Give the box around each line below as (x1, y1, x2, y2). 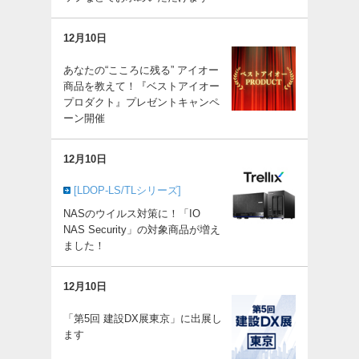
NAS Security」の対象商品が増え (63, 224, 220, 236)
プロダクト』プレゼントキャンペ (63, 96, 220, 108)
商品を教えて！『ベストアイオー (63, 80, 220, 92)
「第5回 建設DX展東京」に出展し (63, 313, 222, 325)
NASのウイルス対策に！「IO (63, 208, 200, 220)
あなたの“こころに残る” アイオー (63, 64, 219, 76)
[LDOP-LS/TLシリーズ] (74, 184, 181, 196)
